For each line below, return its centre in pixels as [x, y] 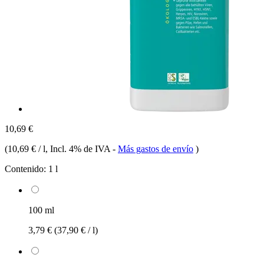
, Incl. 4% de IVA [79, 148]
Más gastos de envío [156, 148]
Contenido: [25, 169]
